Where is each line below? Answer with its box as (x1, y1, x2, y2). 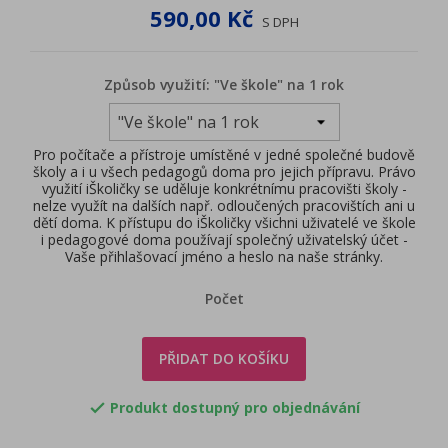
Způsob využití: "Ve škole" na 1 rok (104, 74, 344, 94)
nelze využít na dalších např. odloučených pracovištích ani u (33, 195, 415, 215)
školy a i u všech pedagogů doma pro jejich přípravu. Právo (32, 161, 416, 181)
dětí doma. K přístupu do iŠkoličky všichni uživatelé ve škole (32, 212, 416, 232)
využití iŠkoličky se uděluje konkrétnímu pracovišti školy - (41, 178, 407, 198)
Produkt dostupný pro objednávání (110, 397, 360, 417)
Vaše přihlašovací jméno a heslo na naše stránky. (65, 246, 383, 266)
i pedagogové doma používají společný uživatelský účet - (40, 229, 408, 249)
